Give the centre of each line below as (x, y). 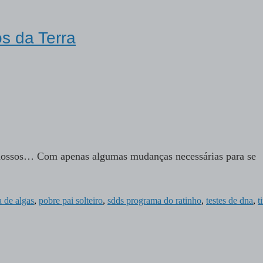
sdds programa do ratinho (154, 201)
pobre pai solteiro (71, 201)
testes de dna (230, 201)
